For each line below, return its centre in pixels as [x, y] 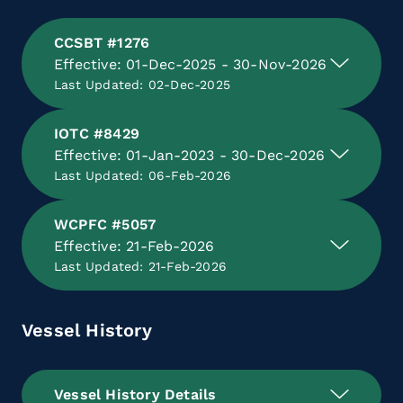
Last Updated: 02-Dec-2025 [142, 84]
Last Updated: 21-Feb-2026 [140, 266]
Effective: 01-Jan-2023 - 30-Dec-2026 [190, 155]
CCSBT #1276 [102, 42]
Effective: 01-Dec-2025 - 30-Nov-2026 [191, 64]
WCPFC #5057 [105, 224]
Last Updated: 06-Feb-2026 [143, 175]
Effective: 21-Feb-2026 [134, 246]
